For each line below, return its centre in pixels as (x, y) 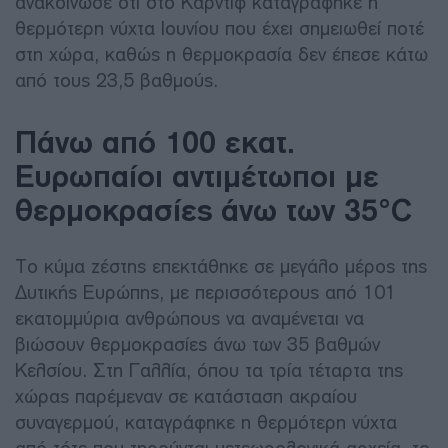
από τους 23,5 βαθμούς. (116, 80)
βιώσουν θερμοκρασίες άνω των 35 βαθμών (197, 344)
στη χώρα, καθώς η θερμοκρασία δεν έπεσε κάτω (221, 54)
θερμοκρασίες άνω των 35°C (213, 209)
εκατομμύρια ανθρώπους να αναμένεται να (189, 318)
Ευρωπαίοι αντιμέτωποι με (197, 175)
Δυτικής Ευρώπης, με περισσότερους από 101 (205, 292)
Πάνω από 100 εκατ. (155, 141)
